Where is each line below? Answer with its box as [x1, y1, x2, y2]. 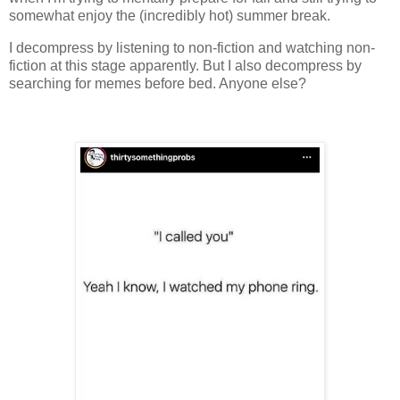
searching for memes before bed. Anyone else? [9, 75, 306, 91]
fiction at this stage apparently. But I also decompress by [9, 57, 362, 73]
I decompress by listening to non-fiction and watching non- [9, 39, 375, 55]
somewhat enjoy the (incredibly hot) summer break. [9, 7, 334, 23]
